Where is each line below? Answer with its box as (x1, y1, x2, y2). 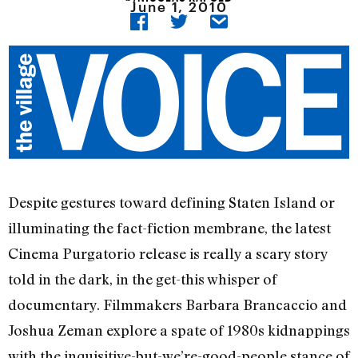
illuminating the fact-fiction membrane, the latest (8, 219, 331, 237)
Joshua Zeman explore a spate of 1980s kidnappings (8, 321, 350, 340)
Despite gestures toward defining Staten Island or (8, 193, 335, 212)
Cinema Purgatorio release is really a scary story (8, 245, 328, 263)
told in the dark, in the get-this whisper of (8, 270, 277, 288)
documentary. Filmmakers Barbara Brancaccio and (8, 296, 347, 314)
